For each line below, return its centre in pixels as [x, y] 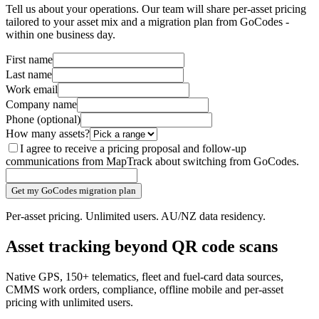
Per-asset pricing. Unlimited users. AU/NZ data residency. [136, 216]
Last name [29, 75]
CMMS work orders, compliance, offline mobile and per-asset [145, 289]
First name [29, 60]
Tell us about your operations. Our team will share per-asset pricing [156, 9]
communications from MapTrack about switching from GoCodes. [152, 162]
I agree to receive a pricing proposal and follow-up [133, 149]
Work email [32, 90]
